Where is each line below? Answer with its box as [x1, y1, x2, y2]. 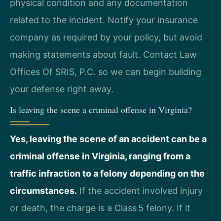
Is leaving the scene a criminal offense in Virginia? [10, 104, 192, 116]
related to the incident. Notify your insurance [10, 15, 198, 26]
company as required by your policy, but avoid [10, 32, 202, 43]
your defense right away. [10, 84, 113, 95]
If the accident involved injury [77, 185, 203, 196]
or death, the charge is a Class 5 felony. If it [10, 203, 190, 214]
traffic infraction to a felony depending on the [10, 168, 205, 179]
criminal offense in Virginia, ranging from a [10, 151, 190, 162]
